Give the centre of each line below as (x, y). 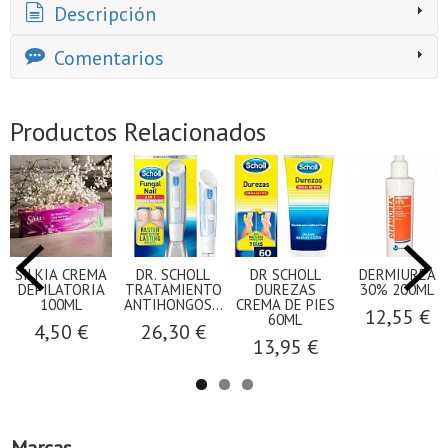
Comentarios (106, 58)
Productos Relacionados (138, 132)
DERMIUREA (397, 275)
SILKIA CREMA (61, 275)
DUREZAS (285, 290)
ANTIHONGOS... (173, 305)
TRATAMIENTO (173, 290)
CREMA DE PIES (285, 305)
